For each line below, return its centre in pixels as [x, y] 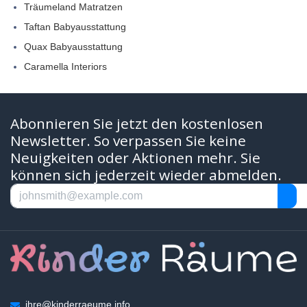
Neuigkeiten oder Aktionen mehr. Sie [135, 158]
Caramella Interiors [65, 67]
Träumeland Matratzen [73, 7]
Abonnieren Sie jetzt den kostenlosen [137, 124]
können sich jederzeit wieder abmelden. [146, 175]
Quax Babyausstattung [73, 47]
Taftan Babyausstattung [75, 27]
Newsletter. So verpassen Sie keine [128, 141]
